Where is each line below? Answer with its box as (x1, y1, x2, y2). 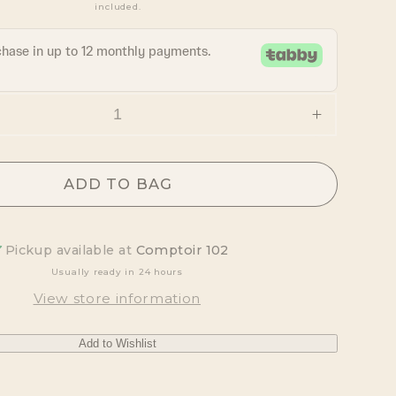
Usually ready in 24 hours (50, 266, 183, 278)
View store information (33, 289, 202, 307)
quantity (315, 133, 377, 153)
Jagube (315, 214, 373, 234)
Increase (315, 112, 384, 133)
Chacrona (315, 173, 392, 194)
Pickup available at (4, 241, 136, 258)
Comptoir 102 (135, 241, 229, 258)
